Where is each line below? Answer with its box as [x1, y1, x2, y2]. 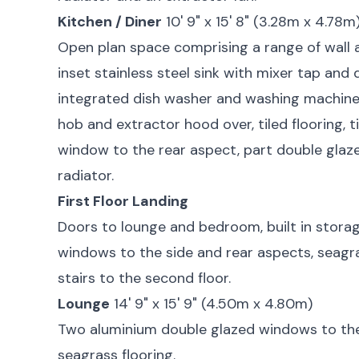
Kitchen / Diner [58, 11, 162, 31]
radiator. [58, 165, 114, 185]
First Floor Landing [58, 191, 188, 211]
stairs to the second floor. [58, 268, 231, 288]
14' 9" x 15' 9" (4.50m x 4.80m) [114, 293, 313, 313]
